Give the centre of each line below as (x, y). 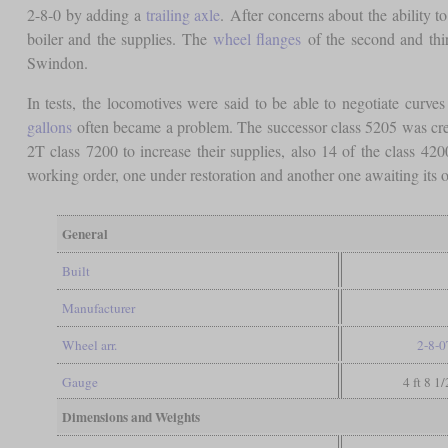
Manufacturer (98, 307)
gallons (49, 126)
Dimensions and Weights (130, 416)
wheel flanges (257, 38)
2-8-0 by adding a (86, 14)
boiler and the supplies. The (119, 38)
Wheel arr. (89, 344)
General (84, 233)
